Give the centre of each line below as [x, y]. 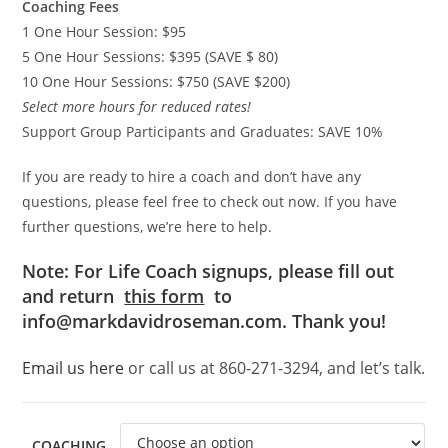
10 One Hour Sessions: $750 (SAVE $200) [156, 81]
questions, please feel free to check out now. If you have [210, 201]
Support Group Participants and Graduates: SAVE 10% [203, 131]
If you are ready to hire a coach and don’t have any [192, 176]
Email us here [73, 367]
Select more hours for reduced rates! [139, 106]
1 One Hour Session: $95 [104, 31]
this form [164, 295]
